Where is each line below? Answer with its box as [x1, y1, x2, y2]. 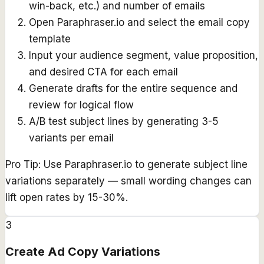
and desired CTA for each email [29, 66, 178, 78]
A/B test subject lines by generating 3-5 [29, 115, 219, 128]
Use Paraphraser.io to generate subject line [44, 159, 247, 171]
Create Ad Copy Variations [5, 244, 160, 259]
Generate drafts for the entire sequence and [29, 82, 237, 95]
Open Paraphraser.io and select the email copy [29, 16, 250, 29]
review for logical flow [29, 99, 134, 111]
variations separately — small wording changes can [5, 175, 252, 187]
